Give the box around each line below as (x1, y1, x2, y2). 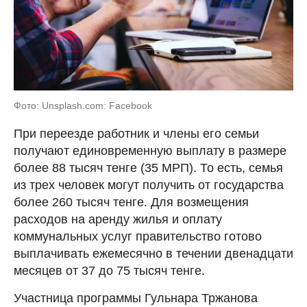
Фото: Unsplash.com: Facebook (14, 99, 152, 111)
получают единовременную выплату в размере (14, 143, 286, 158)
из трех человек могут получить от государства (14, 177, 284, 192)
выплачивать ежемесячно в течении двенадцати (14, 246, 293, 260)
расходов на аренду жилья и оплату (14, 212, 222, 226)
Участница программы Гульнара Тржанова (14, 291, 258, 305)
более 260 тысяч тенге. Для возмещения (14, 195, 249, 209)
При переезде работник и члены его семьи (14, 126, 259, 140)
